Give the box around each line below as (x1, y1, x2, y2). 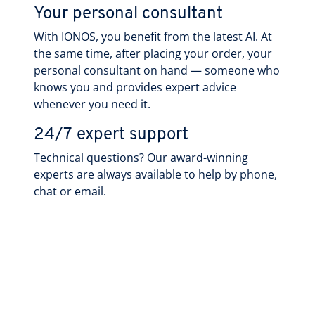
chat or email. (34, 183, 106, 199)
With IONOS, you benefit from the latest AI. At (34, 28, 272, 44)
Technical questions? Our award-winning (34, 149, 248, 165)
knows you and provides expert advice (34, 79, 236, 95)
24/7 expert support (34, 126, 188, 143)
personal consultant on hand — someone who (34, 62, 280, 78)
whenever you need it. (34, 96, 150, 112)
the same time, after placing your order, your (34, 45, 272, 61)
